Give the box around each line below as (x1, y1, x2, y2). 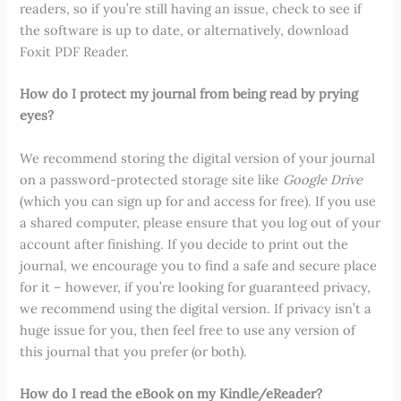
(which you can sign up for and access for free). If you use (20, 192, 377, 209)
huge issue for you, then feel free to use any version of (20, 320, 356, 338)
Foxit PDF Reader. (20, 42, 130, 60)
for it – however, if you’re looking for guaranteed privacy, (20, 277, 371, 295)
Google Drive (283, 170, 363, 188)
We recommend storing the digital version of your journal (20, 149, 376, 166)
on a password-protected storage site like (20, 170, 284, 188)
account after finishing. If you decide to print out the (20, 235, 349, 252)
